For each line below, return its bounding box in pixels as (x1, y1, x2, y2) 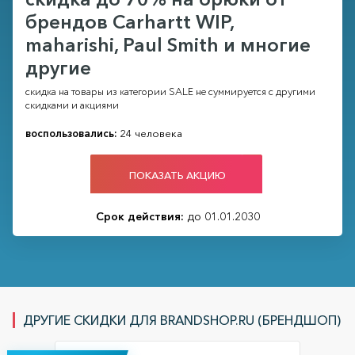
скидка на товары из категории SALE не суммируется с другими (25, 85, 315, 101)
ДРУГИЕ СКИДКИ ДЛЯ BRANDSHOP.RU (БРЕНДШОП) (23, 312, 341, 329)
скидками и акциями (25, 98, 119, 114)
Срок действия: (95, 209, 184, 224)
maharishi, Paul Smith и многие (25, 33, 311, 57)
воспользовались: (25, 127, 117, 140)
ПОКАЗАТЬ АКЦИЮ (129, 168, 226, 181)
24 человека (117, 127, 182, 140)
